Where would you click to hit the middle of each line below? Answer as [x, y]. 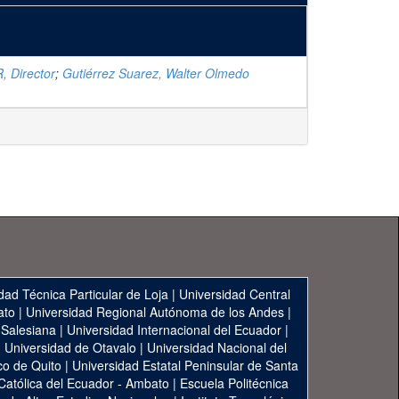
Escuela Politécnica [234, 383]
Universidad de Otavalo [70, 347]
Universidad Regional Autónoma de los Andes [155, 312]
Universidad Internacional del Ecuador [174, 330]
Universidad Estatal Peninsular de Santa [185, 365]
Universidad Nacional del [217, 347]
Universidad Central [235, 294]
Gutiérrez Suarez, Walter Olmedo [156, 73]
